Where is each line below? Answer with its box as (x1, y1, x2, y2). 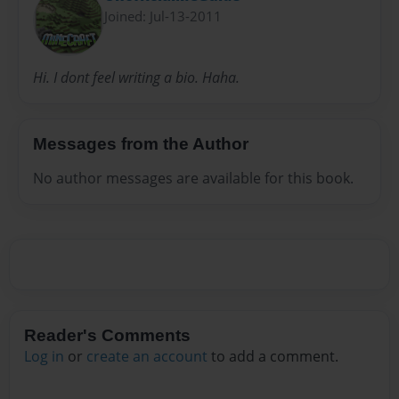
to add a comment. (208, 346, 338, 367)
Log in (24, 346, 64, 367)
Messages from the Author (33, 134, 248, 154)
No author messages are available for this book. (33, 167, 354, 188)
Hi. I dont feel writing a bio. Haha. (33, 68, 240, 88)
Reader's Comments (24, 326, 191, 346)
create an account (86, 346, 208, 367)
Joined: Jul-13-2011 (104, 6, 222, 25)
